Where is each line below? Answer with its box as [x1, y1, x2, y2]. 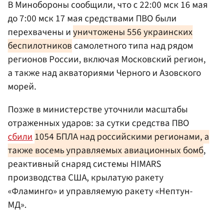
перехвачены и [8, 25, 73, 39]
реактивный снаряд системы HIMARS [8, 157, 161, 171]
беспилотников [8, 38, 72, 53]
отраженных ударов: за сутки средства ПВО [8, 116, 189, 130]
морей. [8, 79, 36, 93]
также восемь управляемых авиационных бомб [8, 143, 203, 157]
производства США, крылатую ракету [8, 170, 163, 184]
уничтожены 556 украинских [73, 25, 193, 39]
